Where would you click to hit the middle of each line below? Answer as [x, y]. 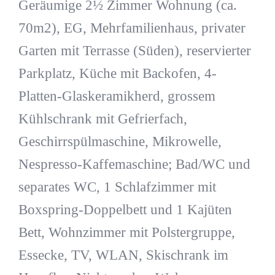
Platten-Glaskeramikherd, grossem [117, 96]
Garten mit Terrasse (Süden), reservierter [134, 50]
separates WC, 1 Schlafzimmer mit [117, 187]
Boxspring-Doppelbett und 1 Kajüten [125, 209]
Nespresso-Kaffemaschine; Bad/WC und [134, 164]
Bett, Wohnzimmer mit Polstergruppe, [126, 232]
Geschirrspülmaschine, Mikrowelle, [120, 141]
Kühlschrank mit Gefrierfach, [103, 118]
